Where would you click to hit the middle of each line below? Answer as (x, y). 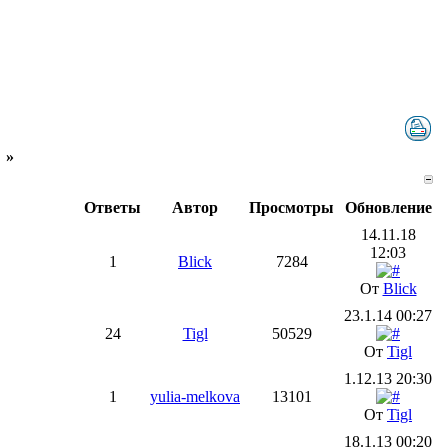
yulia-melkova (195, 396)
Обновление (388, 207)
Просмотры (291, 207)
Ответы (112, 207)
